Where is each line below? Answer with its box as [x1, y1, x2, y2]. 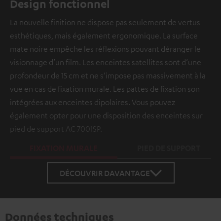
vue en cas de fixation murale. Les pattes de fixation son [10, 84, 200, 94]
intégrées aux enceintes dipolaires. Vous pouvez [10, 97, 175, 108]
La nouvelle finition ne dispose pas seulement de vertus [10, 17, 200, 28]
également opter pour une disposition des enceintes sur [10, 110, 203, 121]
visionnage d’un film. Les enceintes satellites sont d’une [10, 57, 201, 68]
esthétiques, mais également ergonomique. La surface [10, 31, 198, 41]
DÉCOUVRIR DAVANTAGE [59, 168, 150, 178]
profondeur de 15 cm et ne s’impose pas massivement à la [10, 71, 206, 81]
